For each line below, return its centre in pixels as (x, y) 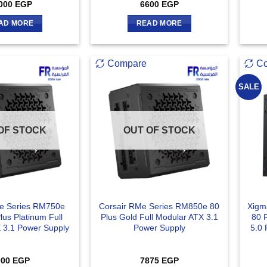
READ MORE (159, 24)
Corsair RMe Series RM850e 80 (159, 206)
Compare (127, 63)
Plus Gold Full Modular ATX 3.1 (159, 217)
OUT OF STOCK (159, 130)
